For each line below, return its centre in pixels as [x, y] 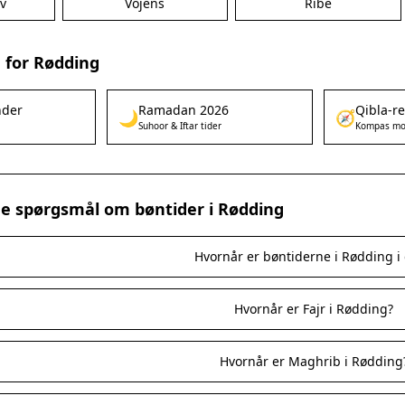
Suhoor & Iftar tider [179, 126]
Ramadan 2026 [183, 110]
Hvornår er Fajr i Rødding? [314, 309]
